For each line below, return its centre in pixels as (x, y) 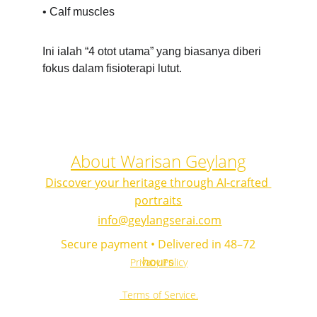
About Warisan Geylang (158, 161)
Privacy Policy (158, 262)
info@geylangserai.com (160, 220)
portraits (158, 200)
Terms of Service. (160, 295)
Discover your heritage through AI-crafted (158, 183)
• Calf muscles (79, 12)
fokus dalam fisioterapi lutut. (112, 68)
